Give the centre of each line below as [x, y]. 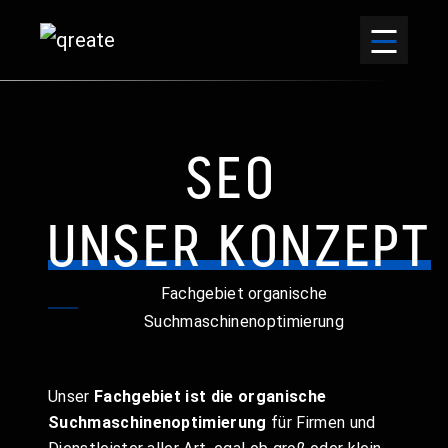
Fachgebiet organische [244, 293]
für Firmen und [321, 422]
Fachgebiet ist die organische [210, 396]
